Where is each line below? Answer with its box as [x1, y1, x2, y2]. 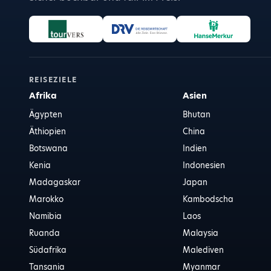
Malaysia [183, 227, 219, 238]
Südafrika [29, 244, 67, 255]
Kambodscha [183, 194, 234, 204]
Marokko [29, 194, 64, 204]
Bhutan [183, 109, 211, 120]
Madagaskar [29, 177, 80, 188]
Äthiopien [29, 126, 66, 137]
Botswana [29, 143, 68, 154]
